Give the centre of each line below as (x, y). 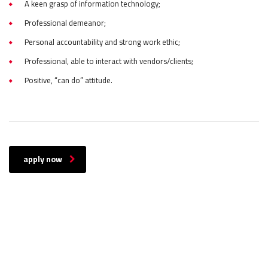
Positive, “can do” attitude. (68, 80)
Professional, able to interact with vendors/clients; (109, 61)
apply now (43, 159)
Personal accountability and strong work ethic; (102, 42)
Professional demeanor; (65, 22)
